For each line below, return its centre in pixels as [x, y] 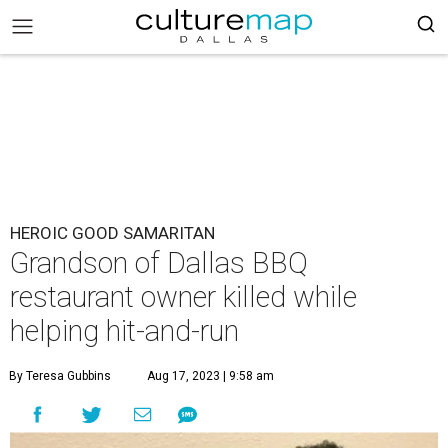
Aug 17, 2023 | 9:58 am [210, 376]
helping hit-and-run [124, 331]
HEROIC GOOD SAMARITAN [112, 233]
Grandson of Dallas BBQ [159, 263]
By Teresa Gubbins [60, 376]
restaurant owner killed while [183, 297]
